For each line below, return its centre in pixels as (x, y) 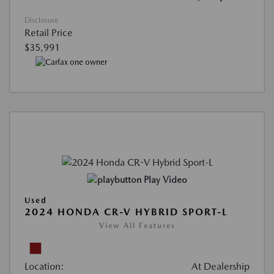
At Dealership (220, 267)
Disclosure (41, 20)
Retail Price (49, 33)
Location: (44, 267)
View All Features (137, 226)
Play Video (165, 180)
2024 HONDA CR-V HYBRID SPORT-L (126, 212)
